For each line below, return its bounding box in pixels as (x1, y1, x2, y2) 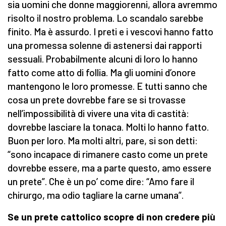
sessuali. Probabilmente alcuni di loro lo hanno (8, 53, 198, 65)
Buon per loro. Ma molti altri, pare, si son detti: (8, 135, 198, 147)
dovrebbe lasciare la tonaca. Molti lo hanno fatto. (8, 121, 209, 133)
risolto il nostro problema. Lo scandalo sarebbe (8, 12, 203, 24)
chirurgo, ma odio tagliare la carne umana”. (8, 189, 184, 201)
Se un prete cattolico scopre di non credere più (8, 211, 215, 223)
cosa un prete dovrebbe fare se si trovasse (8, 94, 186, 106)
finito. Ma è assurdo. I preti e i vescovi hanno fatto (8, 26, 213, 38)
